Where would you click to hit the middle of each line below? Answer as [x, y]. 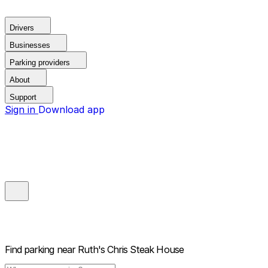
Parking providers [40, 63]
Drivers [22, 28]
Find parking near [40, 250]
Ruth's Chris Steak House [130, 250]
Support [23, 97]
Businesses [30, 45]
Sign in [22, 109]
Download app [71, 109]
